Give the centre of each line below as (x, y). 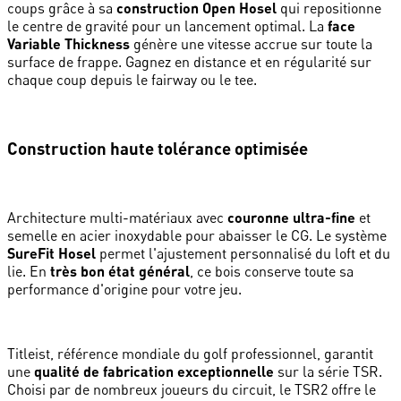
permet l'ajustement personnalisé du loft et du (243, 253)
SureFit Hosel (51, 252)
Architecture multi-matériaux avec (117, 217)
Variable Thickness (68, 44)
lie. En (29, 271)
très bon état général (120, 270)
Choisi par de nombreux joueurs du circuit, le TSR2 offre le (192, 389)
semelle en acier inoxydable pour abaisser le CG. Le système (197, 235)
